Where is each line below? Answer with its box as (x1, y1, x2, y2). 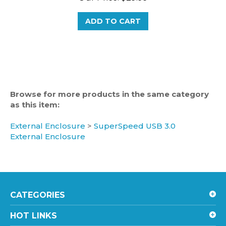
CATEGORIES (10, 179, 65, 189)
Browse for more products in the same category (10, 78, 209, 88)
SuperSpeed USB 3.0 (94, 110, 176, 120)
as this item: (10, 89, 60, 98)
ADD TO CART (85, 6, 141, 15)
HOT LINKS (10, 200, 57, 210)
